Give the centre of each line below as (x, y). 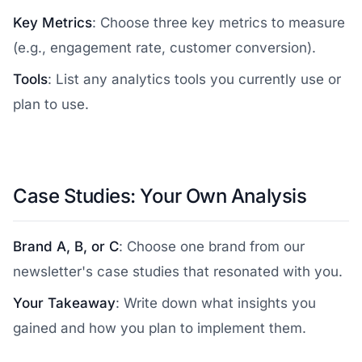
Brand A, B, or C (66, 246)
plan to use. (51, 104)
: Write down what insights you (216, 303)
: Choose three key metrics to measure (219, 23)
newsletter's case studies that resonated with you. (178, 271)
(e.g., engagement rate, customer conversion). (164, 48)
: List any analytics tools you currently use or (194, 79)
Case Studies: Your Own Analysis (160, 196)
